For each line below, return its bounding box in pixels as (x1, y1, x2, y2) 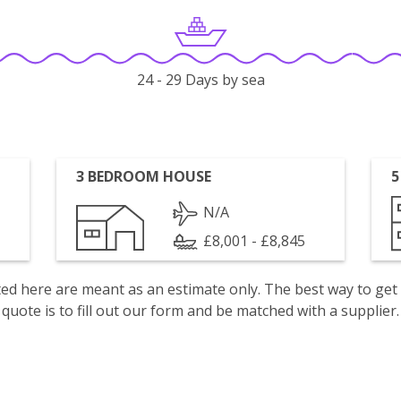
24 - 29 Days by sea (136, 70, 265, 90)
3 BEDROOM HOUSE (76, 166, 212, 186)
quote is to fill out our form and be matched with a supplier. (2, 301, 399, 320)
